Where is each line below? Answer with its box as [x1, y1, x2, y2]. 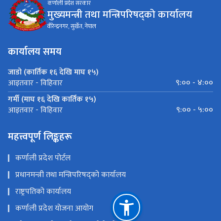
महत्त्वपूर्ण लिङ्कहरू [8, 128, 72, 146]
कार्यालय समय [8, 43, 62, 61]
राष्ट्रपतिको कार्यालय [15, 185, 71, 199]
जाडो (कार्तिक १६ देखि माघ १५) [8, 66, 99, 79]
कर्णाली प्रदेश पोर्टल [15, 151, 71, 165]
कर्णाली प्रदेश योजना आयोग [15, 202, 93, 216]
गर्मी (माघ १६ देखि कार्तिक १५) [8, 93, 96, 107]
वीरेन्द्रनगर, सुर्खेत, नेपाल [47, 21, 96, 32]
